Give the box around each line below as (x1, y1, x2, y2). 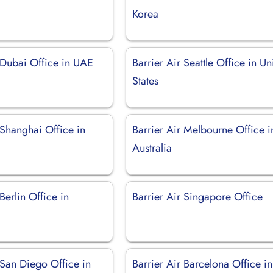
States (132, 73, 159, 89)
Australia (132, 140, 172, 156)
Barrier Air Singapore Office (132, 188, 263, 205)
